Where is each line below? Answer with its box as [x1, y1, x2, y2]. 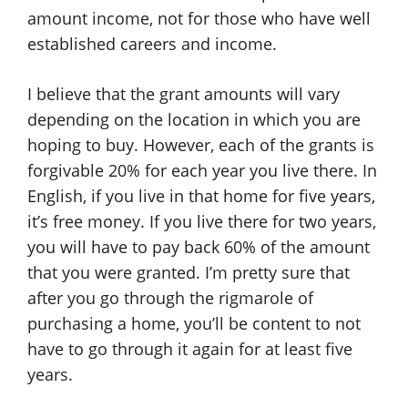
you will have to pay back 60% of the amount [27, 236, 370, 258]
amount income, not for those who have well [27, 7, 371, 29]
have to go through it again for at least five [27, 338, 352, 360]
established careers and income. [27, 33, 277, 55]
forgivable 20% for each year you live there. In [27, 159, 377, 181]
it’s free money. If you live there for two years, [27, 210, 376, 232]
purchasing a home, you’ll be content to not [27, 312, 361, 334]
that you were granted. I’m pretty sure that [27, 261, 350, 283]
